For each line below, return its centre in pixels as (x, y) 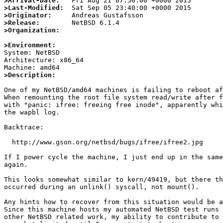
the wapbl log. (32, 112)
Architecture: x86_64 (44, 60)
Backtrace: (24, 127)
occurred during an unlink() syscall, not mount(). (102, 187)
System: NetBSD (32, 53)
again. (16, 165)
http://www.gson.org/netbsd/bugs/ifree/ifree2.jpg (8, 142)
